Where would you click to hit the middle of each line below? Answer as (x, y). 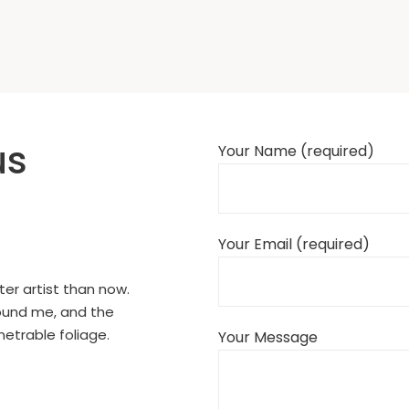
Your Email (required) (294, 245)
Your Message (268, 338)
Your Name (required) (296, 152)
